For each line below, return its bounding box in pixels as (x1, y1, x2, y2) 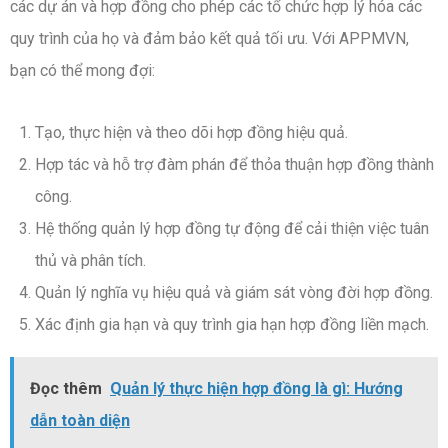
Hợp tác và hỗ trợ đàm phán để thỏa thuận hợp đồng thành (35, 154, 434, 174)
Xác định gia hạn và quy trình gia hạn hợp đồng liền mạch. (35, 314, 429, 334)
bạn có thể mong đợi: (10, 60, 155, 80)
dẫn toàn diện (30, 410, 130, 430)
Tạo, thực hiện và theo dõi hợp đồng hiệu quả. (35, 122, 348, 142)
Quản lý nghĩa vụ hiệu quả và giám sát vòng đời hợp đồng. (35, 282, 433, 302)
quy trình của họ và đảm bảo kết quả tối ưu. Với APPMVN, (10, 28, 409, 48)
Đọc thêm (30, 378, 102, 398)
